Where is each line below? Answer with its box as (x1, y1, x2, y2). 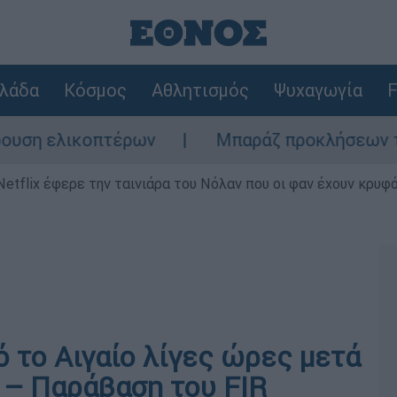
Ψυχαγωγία (273, 79, 362, 101)
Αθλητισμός (151, 79, 249, 101)
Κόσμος (63, 79, 127, 101)
